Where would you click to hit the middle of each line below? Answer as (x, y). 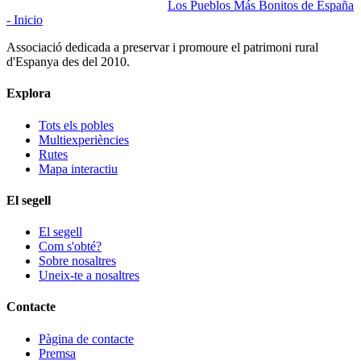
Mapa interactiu (78, 168)
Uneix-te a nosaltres (89, 276)
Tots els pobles (76, 125)
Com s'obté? (70, 247)
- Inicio (25, 20)
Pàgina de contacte (86, 338)
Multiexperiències (84, 139)
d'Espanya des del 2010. (68, 62)
